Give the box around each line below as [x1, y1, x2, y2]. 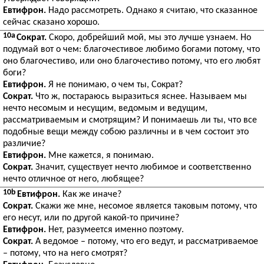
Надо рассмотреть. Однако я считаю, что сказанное [46, 6, 258, 15]
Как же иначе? [60, 190, 121, 199]
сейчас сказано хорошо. [3, 18, 100, 27]
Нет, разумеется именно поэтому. [46, 225, 184, 235]
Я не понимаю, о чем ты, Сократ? [46, 80, 183, 90]
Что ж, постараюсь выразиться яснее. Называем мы [33, 92, 247, 101]
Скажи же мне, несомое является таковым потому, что [33, 202, 257, 211]
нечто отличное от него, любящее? [3, 174, 144, 184]
